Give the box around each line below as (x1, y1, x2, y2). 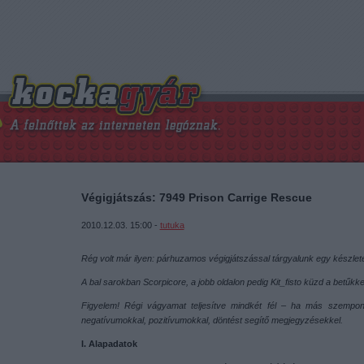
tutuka (159, 220, 184, 230)
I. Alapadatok (80, 339, 137, 349)
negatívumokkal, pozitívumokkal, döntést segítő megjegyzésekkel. (80, 315, 343, 325)
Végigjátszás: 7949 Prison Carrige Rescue (80, 191, 312, 204)
